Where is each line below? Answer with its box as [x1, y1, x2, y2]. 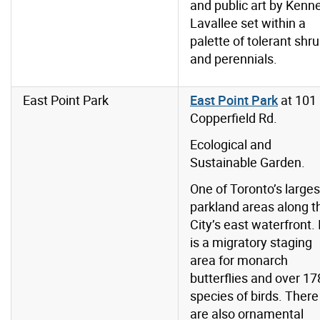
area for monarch [190, 251, 288, 269]
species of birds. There [190, 287, 319, 305]
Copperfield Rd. [190, 109, 277, 127]
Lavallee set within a [190, 14, 306, 32]
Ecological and [190, 136, 271, 154]
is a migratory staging [190, 234, 312, 251]
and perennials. [190, 50, 277, 68]
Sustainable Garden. [190, 154, 305, 171]
